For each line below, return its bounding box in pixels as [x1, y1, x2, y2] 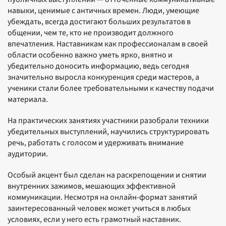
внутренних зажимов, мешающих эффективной [8, 181, 176, 192]
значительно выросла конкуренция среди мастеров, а [8, 72, 199, 83]
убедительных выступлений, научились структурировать [8, 126, 209, 137]
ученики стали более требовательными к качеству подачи [8, 83, 214, 94]
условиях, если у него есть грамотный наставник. [8, 214, 181, 225]
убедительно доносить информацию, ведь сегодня [8, 61, 189, 72]
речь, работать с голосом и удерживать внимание [8, 137, 184, 148]
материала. [8, 94, 48, 105]
